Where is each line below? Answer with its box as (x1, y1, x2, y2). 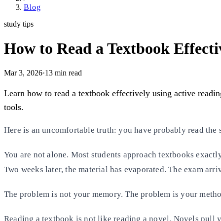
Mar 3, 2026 (4, 68, 42, 77)
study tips (4, 20, 34, 28)
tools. (4, 102, 24, 112)
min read (53, 68, 82, 77)
